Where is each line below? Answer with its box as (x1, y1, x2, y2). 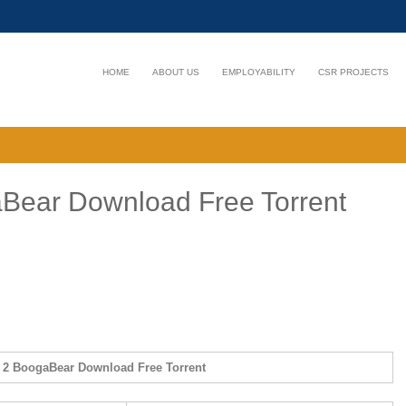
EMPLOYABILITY (222, 67, 295, 77)
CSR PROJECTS (318, 67, 389, 77)
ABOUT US (152, 67, 199, 77)
